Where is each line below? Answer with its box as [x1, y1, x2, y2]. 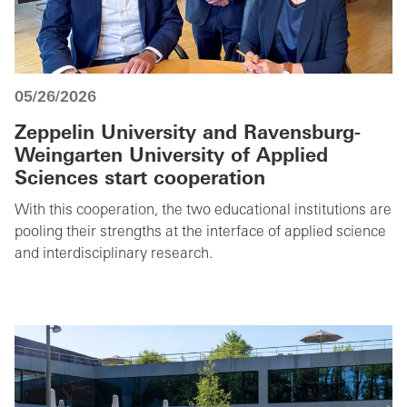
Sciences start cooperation [15, 169, 265, 189]
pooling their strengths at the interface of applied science [15, 224, 386, 240]
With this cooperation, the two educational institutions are [15, 203, 392, 218]
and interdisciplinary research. [15, 246, 213, 262]
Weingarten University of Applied [15, 146, 328, 166]
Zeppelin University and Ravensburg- [15, 124, 361, 144]
